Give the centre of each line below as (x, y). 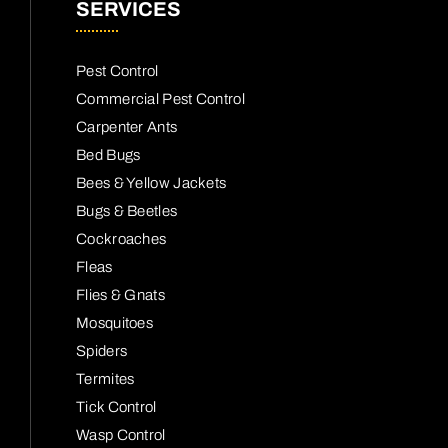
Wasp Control (121, 435)
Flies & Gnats (120, 295)
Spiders (102, 351)
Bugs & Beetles (127, 211)
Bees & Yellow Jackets (151, 183)
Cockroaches (121, 239)
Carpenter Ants (127, 127)
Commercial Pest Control (160, 99)
